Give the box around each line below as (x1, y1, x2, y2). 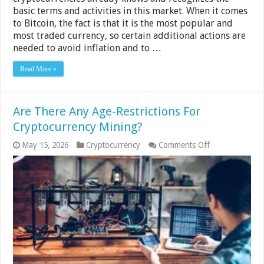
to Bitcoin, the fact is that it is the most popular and (13, 18, 233, 29)
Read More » (20, 65, 57, 74)
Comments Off (159, 140, 210, 150)
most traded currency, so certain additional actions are (13, 30, 246, 42)
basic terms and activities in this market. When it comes (13, 5, 248, 17)
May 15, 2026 (22, 140, 69, 150)
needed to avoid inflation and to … (13, 42, 162, 54)
